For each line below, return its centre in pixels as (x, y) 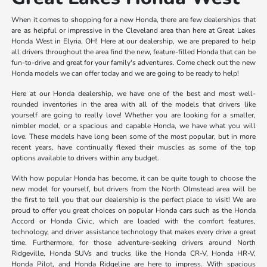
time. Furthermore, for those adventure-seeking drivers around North (133, 242)
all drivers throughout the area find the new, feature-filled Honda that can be (133, 52)
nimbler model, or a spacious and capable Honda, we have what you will (133, 125)
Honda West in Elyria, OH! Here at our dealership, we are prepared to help (133, 41)
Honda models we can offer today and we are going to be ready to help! (125, 73)
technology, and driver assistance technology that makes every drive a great (133, 232)
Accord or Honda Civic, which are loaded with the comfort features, (133, 221)
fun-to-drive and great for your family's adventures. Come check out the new (133, 62)
